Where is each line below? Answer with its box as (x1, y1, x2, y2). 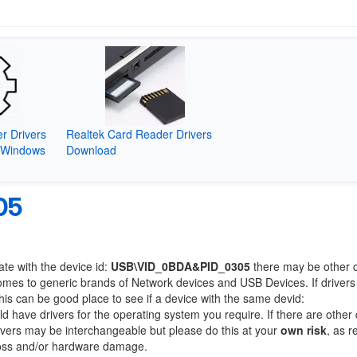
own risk (280, 322, 327, 338)
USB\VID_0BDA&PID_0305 (111, 258, 250, 274)
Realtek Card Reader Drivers (65, 125, 212, 142)
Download (65, 141, 116, 158)
